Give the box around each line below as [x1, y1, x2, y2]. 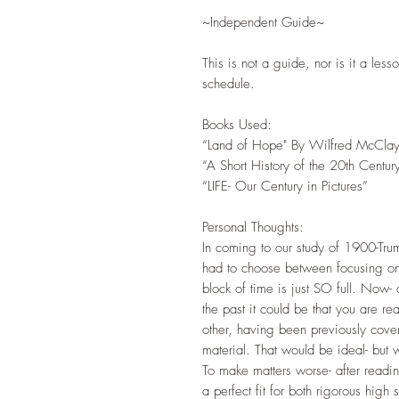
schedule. [202, 75, 255, 94]
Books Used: [202, 116, 272, 134]
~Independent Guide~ [202, 13, 324, 32]
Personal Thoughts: [202, 218, 304, 237]
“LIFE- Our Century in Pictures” [202, 177, 368, 196]
